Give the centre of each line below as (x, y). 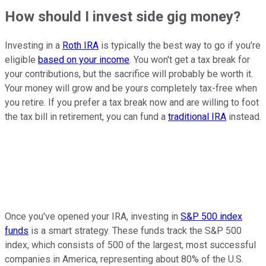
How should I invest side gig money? (123, 16)
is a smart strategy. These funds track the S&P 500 (135, 231)
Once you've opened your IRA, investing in (93, 217)
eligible (21, 60)
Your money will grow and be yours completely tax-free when (131, 88)
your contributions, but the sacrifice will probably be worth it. (129, 74)
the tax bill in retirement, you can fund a (86, 117)
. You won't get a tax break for (190, 60)
